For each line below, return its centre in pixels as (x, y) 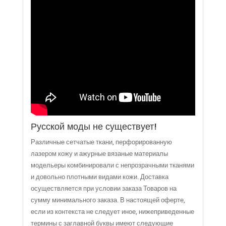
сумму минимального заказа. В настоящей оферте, (108, 200)
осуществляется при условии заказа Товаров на (103, 189)
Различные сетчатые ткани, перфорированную (101, 142)
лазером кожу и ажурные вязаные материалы (99, 154)
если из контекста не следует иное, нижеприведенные (112, 212)
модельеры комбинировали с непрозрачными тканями (112, 165)
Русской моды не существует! (94, 127)
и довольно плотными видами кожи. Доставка (99, 177)
